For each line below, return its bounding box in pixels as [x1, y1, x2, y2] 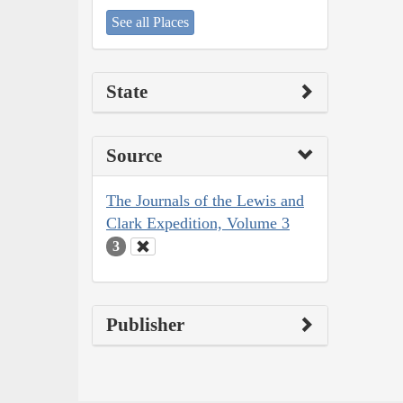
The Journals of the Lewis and [106, 191, 304, 210]
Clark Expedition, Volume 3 [106, 213, 290, 232]
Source [106, 144, 162, 166]
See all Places [112, 13, 189, 30]
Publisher [106, 314, 184, 336]
